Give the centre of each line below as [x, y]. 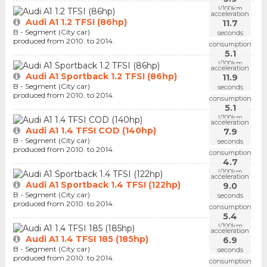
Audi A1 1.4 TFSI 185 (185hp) [87, 239]
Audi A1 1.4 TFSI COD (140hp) [91, 131]
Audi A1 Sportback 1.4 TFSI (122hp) [103, 185]
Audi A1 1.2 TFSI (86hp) [76, 22]
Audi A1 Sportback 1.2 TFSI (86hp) [101, 76]
